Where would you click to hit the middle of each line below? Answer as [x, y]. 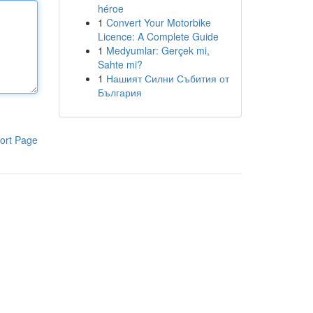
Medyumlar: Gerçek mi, [158, 50]
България [119, 92]
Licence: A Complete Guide [158, 36]
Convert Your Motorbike [158, 22]
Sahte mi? [120, 64]
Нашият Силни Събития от [167, 78]
